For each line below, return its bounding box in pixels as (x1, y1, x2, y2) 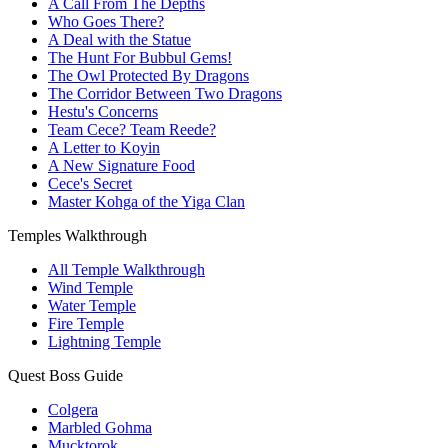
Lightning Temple (48, 333, 161, 351)
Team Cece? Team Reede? (48, 121, 216, 139)
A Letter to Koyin (48, 139, 160, 157)
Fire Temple (48, 315, 124, 333)
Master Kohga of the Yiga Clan (48, 193, 245, 211)
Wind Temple (48, 279, 133, 297)
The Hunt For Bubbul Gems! (48, 49, 232, 67)
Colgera (48, 401, 98, 419)
